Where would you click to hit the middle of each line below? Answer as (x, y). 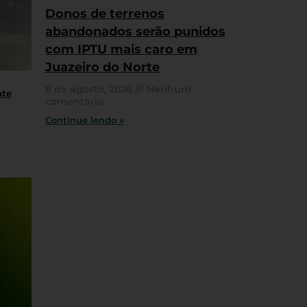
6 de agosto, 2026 (90, 89)
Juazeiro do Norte (102, 67)
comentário (74, 102)
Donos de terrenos (105, 14)
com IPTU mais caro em (121, 50)
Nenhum (168, 89)
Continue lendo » (85, 121)
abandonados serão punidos (135, 32)
